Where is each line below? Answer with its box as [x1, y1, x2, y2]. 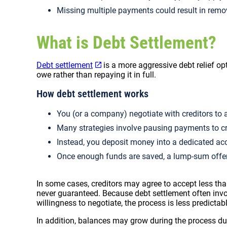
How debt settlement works [36, 88, 148, 100]
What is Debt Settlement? [36, 32, 216, 53]
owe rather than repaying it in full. [36, 70, 156, 80]
